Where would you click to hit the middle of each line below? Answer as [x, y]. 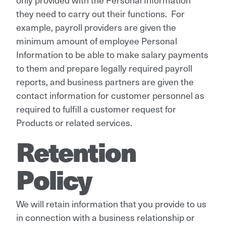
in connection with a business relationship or [105, 217]
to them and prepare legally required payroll [104, 68]
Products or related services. [76, 122]
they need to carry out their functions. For [100, 13]
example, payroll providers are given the [96, 27]
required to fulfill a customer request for [96, 108]
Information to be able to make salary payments [112, 54]
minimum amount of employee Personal [97, 40]
